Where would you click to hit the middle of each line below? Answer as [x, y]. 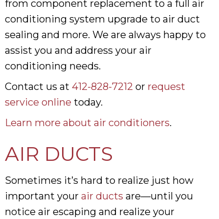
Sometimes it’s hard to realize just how [99, 180]
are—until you [158, 196]
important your [43, 196]
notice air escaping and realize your [90, 211]
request [166, 86]
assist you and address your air [78, 50]
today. [87, 102]
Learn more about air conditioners [87, 122]
